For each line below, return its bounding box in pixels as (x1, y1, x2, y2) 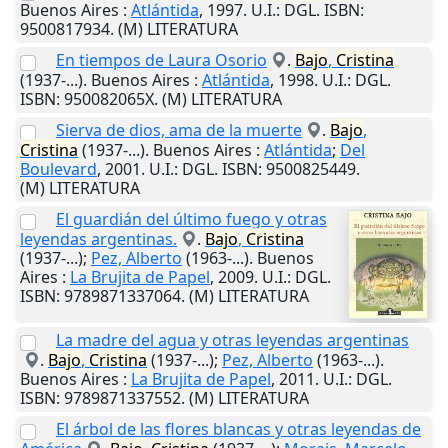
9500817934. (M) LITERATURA (20, 18, 238, 41)
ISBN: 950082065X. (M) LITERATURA (20, 88, 282, 111)
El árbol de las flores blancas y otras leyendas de (56, 417, 421, 440)
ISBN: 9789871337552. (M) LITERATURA (20, 386, 309, 409)
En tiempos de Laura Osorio (56, 49, 267, 72)
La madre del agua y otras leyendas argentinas (56, 328, 409, 351)
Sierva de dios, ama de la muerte (56, 119, 302, 142)
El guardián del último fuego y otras (56, 208, 327, 231)
